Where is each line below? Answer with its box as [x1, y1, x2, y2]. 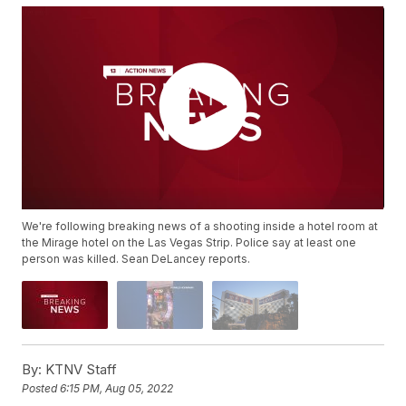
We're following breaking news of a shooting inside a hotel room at [22, 219, 379, 234]
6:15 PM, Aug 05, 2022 [60, 382, 174, 396]
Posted [22, 382, 61, 396]
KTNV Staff [42, 360, 118, 378]
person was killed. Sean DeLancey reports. [22, 252, 251, 266]
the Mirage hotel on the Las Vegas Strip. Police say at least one [22, 236, 357, 250]
